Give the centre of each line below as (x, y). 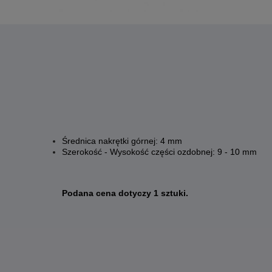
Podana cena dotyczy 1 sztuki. (125, 193)
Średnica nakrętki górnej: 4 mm (122, 141)
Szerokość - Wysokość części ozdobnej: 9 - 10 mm (159, 152)
